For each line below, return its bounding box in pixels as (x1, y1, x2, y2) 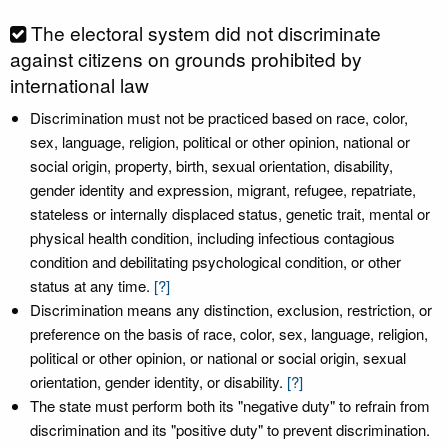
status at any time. (30, 275, 150, 296)
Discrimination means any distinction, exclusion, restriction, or (30, 299, 432, 320)
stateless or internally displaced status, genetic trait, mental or (30, 203, 430, 224)
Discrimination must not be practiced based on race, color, (30, 107, 408, 128)
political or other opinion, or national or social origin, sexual (30, 347, 406, 368)
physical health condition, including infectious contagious (30, 227, 395, 248)
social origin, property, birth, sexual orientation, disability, (30, 155, 393, 176)
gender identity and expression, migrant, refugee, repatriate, (30, 179, 416, 200)
